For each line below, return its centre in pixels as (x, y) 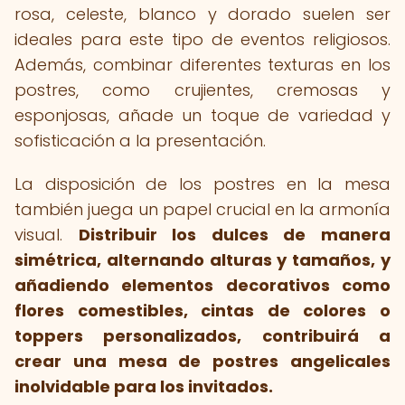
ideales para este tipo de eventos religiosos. (202, 39)
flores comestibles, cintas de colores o (202, 311)
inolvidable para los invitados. (144, 386)
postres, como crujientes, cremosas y (202, 90)
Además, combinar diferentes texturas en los (202, 65)
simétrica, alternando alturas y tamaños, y (202, 260)
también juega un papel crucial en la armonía (202, 209)
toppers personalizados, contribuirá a (202, 336)
